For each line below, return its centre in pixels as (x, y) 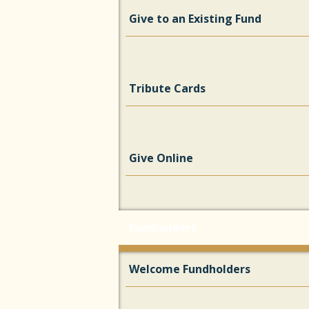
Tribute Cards (167, 88)
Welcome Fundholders (190, 269)
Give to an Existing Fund (195, 19)
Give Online (161, 158)
